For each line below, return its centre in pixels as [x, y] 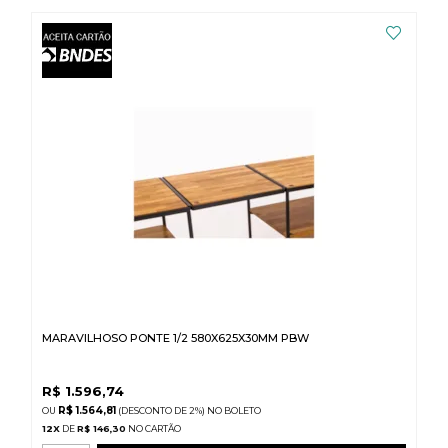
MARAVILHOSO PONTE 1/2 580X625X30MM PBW [176, 338]
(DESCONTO [145, 410]
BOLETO [243, 410]
